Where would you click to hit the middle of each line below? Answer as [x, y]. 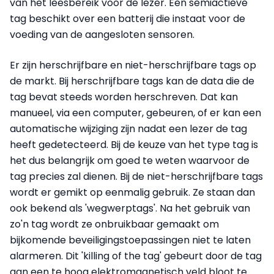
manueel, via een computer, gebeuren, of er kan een [135, 113]
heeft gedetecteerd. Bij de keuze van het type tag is [134, 145]
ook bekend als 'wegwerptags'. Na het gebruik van [130, 209]
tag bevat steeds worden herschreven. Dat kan [124, 97]
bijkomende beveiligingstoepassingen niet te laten [130, 240]
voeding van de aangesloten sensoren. [102, 35]
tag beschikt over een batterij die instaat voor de [128, 19]
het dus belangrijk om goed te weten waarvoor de [130, 161]
